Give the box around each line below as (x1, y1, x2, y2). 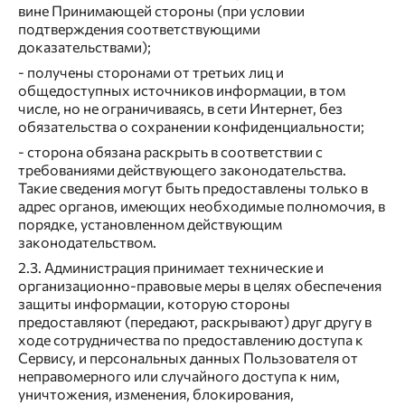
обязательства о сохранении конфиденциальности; (18, 118, 364, 136)
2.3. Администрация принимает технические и (18, 259, 324, 277)
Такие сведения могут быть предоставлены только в (18, 179, 368, 197)
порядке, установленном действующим (18, 215, 282, 233)
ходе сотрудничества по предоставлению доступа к (18, 331, 363, 349)
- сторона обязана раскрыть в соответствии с (18, 143, 323, 161)
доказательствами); (18, 38, 151, 56)
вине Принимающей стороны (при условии (18, 2, 305, 20)
